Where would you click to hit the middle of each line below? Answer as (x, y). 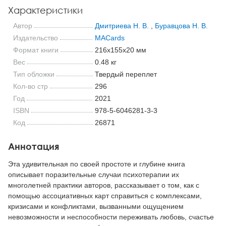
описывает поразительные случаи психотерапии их (94, 175)
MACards (109, 38)
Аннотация (34, 146)
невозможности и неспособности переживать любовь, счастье (111, 217)
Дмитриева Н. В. (122, 25)
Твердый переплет (126, 74)
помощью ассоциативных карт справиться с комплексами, (105, 196)
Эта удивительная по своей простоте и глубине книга (97, 164)
